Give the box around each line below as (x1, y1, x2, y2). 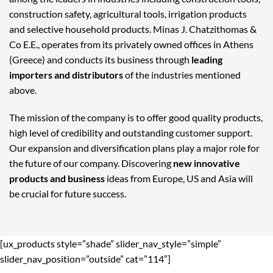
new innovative (173, 157, 240, 169)
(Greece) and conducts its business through (9, 53, 190, 65)
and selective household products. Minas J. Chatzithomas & (9, 23, 257, 35)
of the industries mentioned (123, 68, 241, 80)
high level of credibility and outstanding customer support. (9, 127, 252, 139)
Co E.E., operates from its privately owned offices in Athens (9, 38, 253, 50)
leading (190, 53, 222, 65)
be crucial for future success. (9, 188, 126, 200)
